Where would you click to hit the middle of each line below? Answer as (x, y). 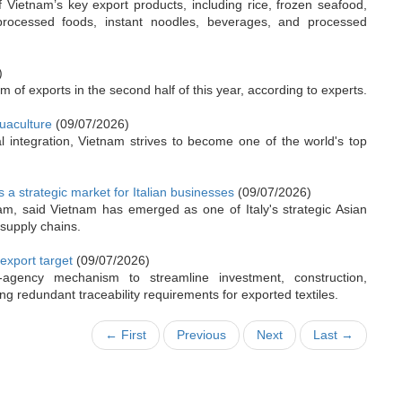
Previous (201, 335)
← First (126, 335)
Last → (333, 335)
